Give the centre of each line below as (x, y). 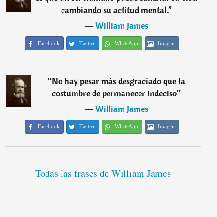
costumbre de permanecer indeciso (115, 93)
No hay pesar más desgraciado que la (118, 81)
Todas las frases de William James (103, 173)
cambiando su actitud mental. (115, 10)
